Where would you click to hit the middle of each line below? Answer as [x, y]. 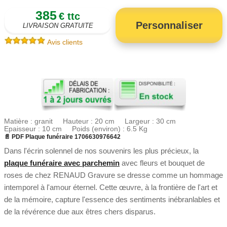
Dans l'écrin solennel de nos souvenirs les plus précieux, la [101, 150]
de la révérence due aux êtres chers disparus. [80, 211]
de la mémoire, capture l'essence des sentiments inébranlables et [112, 199]
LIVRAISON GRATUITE [58, 25]
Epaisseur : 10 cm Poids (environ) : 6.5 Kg [76, 128]
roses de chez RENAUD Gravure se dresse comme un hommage [113, 175]
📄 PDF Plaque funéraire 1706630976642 [62, 137]
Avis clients [65, 42]
